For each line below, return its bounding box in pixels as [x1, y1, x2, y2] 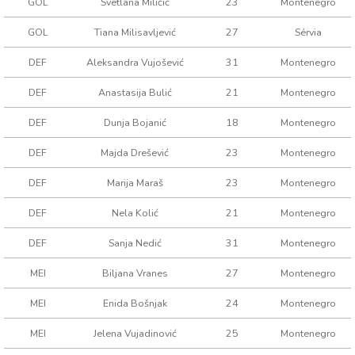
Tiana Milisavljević [94, 25, 176, 39]
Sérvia [295, 25, 323, 39]
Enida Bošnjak [102, 296, 167, 310]
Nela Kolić [111, 206, 158, 219]
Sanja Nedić [108, 236, 162, 250]
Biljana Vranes [101, 266, 168, 280]
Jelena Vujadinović [93, 326, 177, 340]
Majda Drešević [101, 146, 170, 159]
